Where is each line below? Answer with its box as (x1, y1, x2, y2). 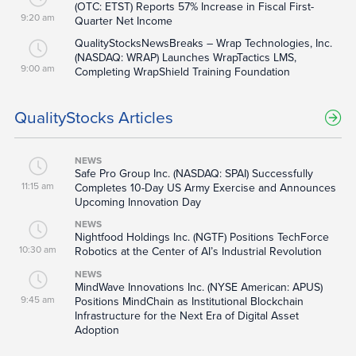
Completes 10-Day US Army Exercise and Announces (74, 181, 336, 195)
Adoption (74, 323, 119, 338)
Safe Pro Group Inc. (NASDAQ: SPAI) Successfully (74, 167, 313, 181)
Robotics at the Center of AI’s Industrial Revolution (74, 245, 322, 259)
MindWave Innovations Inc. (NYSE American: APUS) (74, 281, 323, 295)
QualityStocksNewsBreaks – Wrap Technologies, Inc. (74, 37, 332, 51)
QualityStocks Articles (14, 108, 173, 129)
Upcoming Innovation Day (74, 195, 201, 210)
